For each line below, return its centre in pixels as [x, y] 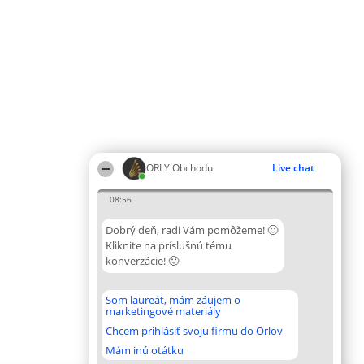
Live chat [293, 168]
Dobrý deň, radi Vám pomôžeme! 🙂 [192, 230]
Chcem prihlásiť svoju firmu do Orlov [194, 331]
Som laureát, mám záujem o [173, 300]
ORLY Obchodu [180, 168]
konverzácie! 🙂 [142, 261]
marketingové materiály [163, 311]
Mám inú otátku [145, 350]
